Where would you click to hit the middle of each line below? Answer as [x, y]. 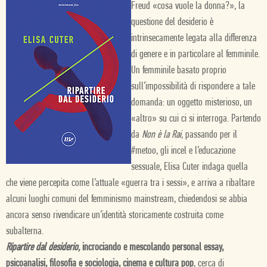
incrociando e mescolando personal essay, [153, 248]
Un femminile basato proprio [179, 71]
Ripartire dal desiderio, [44, 248]
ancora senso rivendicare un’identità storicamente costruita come [115, 215]
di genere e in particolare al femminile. [195, 55]
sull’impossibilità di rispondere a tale [193, 87]
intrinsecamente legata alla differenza [194, 38]
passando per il [210, 135]
